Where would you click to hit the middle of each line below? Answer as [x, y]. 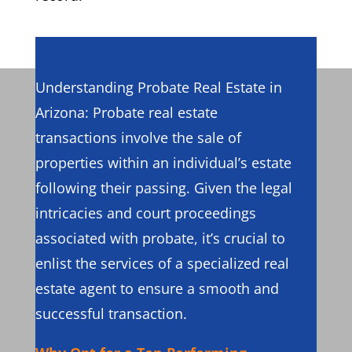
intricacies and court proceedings [145, 213]
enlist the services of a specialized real [162, 263]
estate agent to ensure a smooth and [157, 288]
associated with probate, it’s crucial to [160, 238]
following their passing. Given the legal [163, 188]
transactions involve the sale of [138, 137]
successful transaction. [111, 313]
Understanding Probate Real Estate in [158, 87]
